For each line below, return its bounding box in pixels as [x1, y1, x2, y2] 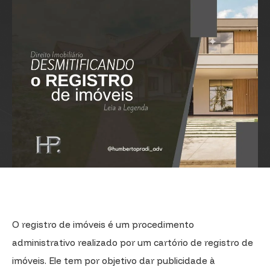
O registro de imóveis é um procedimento [12, 218, 194, 230]
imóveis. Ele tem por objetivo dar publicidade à [12, 254, 215, 266]
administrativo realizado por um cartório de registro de [12, 236, 253, 248]
